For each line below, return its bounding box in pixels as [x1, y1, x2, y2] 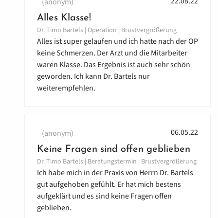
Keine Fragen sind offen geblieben [37, 145, 190, 155]
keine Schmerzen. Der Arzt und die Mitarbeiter [37, 48, 187, 59]
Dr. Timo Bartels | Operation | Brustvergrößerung [37, 25, 177, 36]
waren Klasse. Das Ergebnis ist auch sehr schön [37, 59, 190, 71]
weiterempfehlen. [37, 83, 95, 94]
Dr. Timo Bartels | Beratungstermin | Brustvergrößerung [37, 157, 197, 167]
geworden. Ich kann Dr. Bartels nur [37, 71, 150, 82]
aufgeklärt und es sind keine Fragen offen [37, 191, 172, 202]
